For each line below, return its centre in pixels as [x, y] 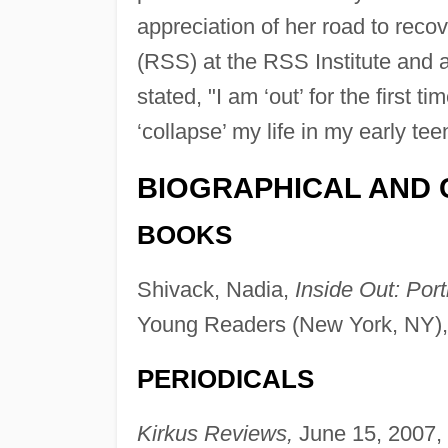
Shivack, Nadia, [215, 289]
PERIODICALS [225, 378]
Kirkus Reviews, [214, 433]
